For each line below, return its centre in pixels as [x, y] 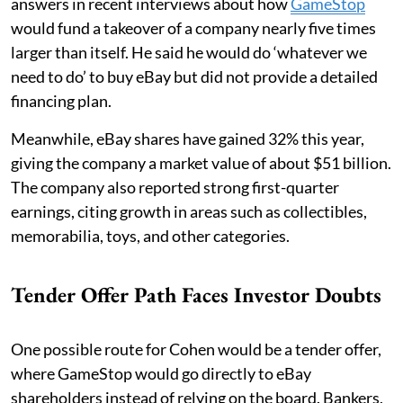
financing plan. [61, 100]
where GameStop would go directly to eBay [161, 373]
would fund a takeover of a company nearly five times [193, 27]
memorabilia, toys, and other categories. [150, 235]
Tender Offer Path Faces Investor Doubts [196, 294]
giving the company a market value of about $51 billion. [201, 162]
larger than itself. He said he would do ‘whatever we [189, 52]
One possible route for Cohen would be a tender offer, [196, 349]
